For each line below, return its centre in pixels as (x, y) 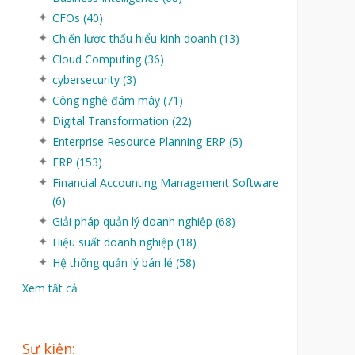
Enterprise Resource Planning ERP (140, 142)
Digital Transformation (112, 121)
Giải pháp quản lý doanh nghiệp (134, 222)
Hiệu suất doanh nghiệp (114, 242)
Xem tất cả (50, 288)
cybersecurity (87, 80)
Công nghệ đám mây (107, 101)
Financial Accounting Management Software (165, 183)
